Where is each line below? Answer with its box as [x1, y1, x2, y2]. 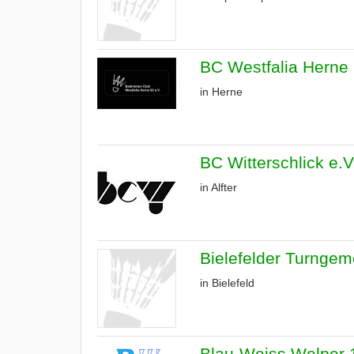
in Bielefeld [200, 277, 254, 289]
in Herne [200, 85, 243, 98]
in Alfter [200, 181, 237, 194]
